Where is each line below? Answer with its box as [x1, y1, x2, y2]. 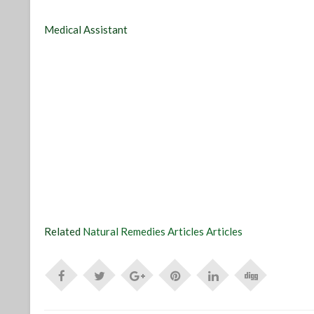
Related [44, 225, 83, 238]
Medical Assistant [44, 23, 128, 36]
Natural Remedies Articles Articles [83, 225, 243, 238]
